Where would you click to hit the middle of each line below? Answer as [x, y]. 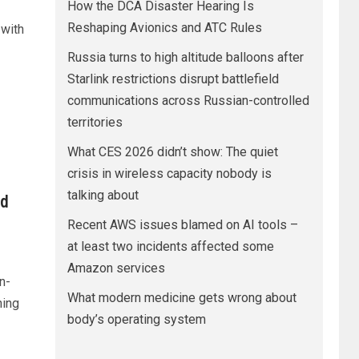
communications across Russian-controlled [188, 101]
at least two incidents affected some [170, 246]
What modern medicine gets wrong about [182, 298]
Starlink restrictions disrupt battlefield [173, 79]
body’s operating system [136, 319]
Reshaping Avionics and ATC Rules [164, 28]
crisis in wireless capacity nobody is [169, 173]
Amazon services [116, 268]
